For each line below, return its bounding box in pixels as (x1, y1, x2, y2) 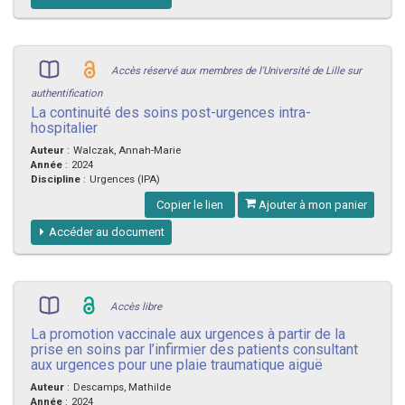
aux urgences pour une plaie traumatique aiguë (31, 357, 323, 372)
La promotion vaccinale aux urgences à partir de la (31, 326, 345, 341)
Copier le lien (154, 198, 226, 211)
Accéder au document (49, 225, 165, 238)
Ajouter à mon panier (256, 198, 367, 211)
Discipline (31, 173, 80, 184)
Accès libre (110, 300, 162, 312)
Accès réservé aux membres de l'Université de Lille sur (111, 64, 362, 76)
